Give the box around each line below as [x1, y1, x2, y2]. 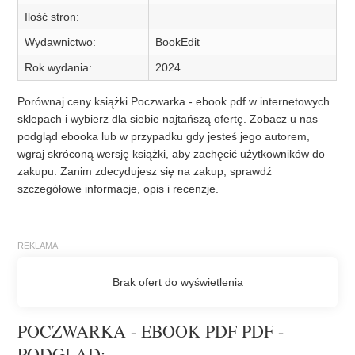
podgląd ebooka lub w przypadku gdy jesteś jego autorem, [17, 130, 311, 143]
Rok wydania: [25, 61, 93, 74]
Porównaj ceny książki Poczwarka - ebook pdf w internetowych [17, 95, 330, 109]
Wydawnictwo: [25, 36, 97, 49]
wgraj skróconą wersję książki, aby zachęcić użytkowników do [17, 147, 326, 161]
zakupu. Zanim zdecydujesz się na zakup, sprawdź [17, 165, 273, 178]
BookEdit [155, 36, 200, 49]
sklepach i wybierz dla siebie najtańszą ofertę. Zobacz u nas [17, 113, 319, 126]
